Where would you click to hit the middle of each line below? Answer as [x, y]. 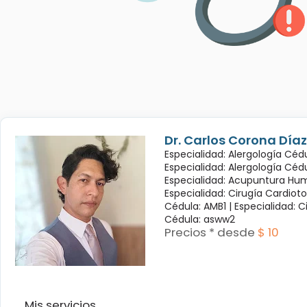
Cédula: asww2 [199, 219]
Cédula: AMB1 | [199, 206]
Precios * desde [209, 232]
